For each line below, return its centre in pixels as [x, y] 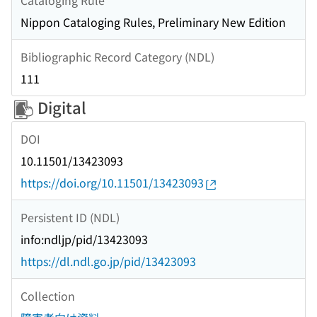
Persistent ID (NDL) [70, 217]
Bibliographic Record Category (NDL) [117, 56]
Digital [60, 107]
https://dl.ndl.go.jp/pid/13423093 [108, 261]
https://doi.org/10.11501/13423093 [112, 183]
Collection [48, 295]
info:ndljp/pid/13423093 [84, 240]
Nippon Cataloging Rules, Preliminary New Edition [153, 22]
